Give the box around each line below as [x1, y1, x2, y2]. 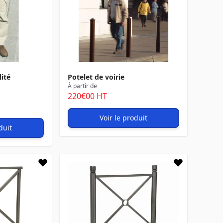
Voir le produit [100, 113, 147, 122]
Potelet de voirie [68, 72, 124, 82]
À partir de [68, 82, 97, 90]
